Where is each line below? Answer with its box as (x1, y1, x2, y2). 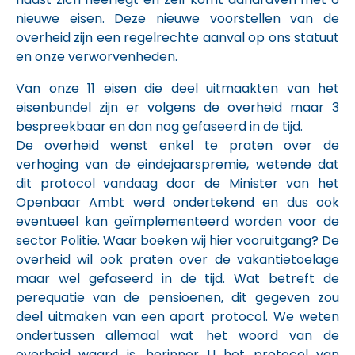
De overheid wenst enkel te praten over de (16, 136, 339, 155)
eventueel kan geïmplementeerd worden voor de (16, 212, 339, 231)
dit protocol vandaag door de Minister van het (16, 174, 339, 193)
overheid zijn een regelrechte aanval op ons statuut (16, 29, 339, 47)
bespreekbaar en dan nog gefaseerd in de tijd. (16, 117, 303, 136)
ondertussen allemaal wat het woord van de (16, 326, 339, 345)
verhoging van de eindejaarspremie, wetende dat (16, 155, 339, 174)
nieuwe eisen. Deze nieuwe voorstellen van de (16, 10, 339, 28)
